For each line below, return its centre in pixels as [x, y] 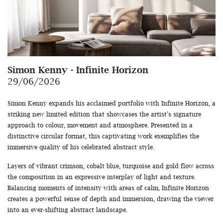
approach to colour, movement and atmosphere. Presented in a [100, 125]
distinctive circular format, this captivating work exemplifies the [103, 136]
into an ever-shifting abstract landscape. [67, 210]
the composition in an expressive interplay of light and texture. [102, 177]
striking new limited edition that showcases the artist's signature [104, 114]
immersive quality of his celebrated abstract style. [81, 147]
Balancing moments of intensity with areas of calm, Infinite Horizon [108, 188]
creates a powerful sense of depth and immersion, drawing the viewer [111, 199]
